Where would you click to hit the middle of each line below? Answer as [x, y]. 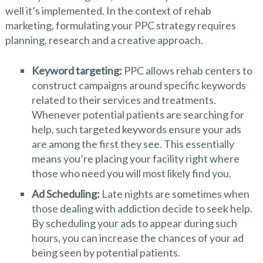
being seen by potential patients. [106, 253]
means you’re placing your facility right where [135, 159]
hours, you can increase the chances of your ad [137, 238]
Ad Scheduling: [65, 194]
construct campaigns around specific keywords [139, 85]
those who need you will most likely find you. [131, 173]
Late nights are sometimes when [174, 194]
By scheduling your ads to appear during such [134, 223]
